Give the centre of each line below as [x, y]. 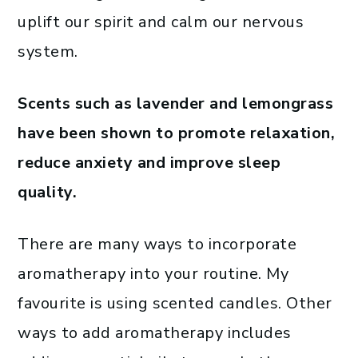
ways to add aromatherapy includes [155, 333]
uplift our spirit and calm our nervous [161, 22]
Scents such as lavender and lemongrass [175, 104]
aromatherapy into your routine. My [153, 274]
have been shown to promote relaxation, [176, 133]
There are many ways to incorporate [157, 245]
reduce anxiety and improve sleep [149, 163]
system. [48, 52]
